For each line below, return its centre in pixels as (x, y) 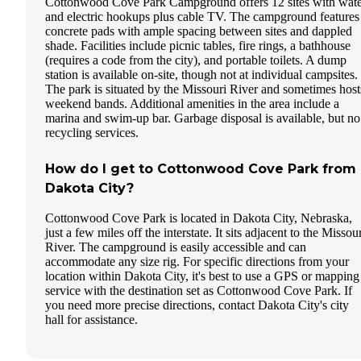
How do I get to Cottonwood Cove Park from (201, 168)
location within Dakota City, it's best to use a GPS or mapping (202, 276)
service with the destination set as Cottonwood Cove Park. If (199, 290)
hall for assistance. (91, 319)
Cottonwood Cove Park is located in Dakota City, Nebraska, (199, 218)
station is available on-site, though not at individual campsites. (201, 74)
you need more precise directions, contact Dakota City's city (197, 305)
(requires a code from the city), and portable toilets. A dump (196, 60)
